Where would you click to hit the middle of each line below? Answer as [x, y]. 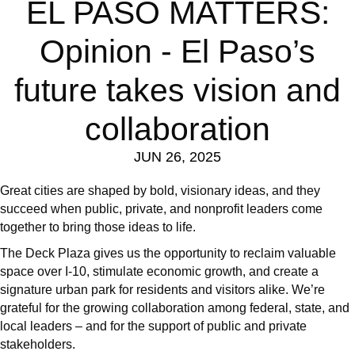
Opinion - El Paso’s [177, 52]
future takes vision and [177, 91]
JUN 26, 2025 [177, 157]
